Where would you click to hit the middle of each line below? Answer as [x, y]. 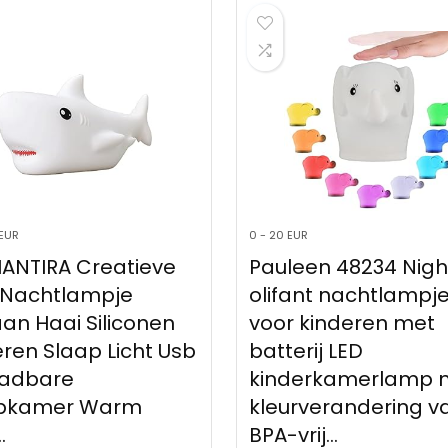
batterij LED [305, 351]
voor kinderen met [341, 323]
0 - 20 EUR [278, 235]
